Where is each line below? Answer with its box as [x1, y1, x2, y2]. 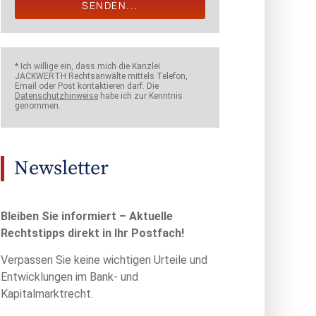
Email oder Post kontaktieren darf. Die [15, 81, 159, 92]
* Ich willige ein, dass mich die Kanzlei [15, 61, 161, 72]
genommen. [15, 101, 61, 111]
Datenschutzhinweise [15, 91, 99, 102]
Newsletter [14, 155, 109, 181]
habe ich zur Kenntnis [98, 91, 183, 102]
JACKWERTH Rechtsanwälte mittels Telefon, [15, 71, 188, 82]
